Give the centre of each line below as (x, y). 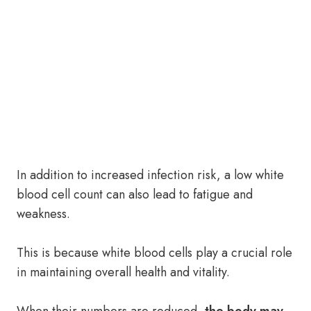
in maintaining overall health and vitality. (123, 272)
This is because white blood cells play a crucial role (154, 253)
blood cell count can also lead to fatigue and (135, 194)
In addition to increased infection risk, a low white (150, 175)
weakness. (43, 214)
